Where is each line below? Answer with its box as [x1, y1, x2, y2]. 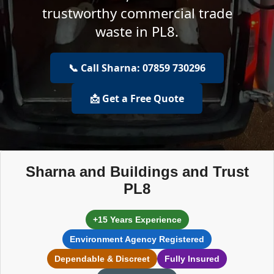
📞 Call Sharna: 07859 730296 [68, 61, 206, 75]
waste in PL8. [95, 22, 179, 40]
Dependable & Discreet [54, 254, 150, 264]
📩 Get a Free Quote [90, 92, 184, 105]
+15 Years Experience [92, 215, 182, 224]
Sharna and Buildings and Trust [25, 163, 249, 180]
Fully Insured [165, 254, 220, 264]
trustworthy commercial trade [42, 4, 232, 22]
